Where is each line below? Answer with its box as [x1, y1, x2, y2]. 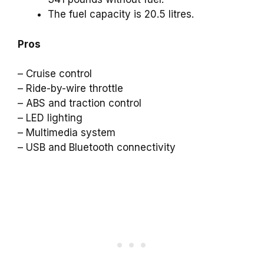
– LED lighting [18, 112, 82, 124]
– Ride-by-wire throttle [18, 82, 123, 95]
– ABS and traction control [18, 97, 141, 110]
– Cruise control [18, 68, 92, 80]
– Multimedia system [18, 127, 115, 139]
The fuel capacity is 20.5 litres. [48, 8, 194, 21]
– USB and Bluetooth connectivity [18, 141, 176, 154]
